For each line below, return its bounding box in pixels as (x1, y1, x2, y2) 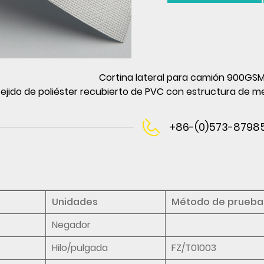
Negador (52, 217, 91, 232)
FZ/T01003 (171, 240, 217, 255)
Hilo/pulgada (52, 240, 108, 255)
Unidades (52, 194, 98, 209)
